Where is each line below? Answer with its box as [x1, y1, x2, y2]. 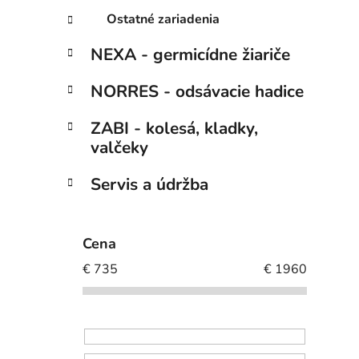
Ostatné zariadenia [107, 10, 220, 29]
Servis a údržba [91, 173, 208, 196]
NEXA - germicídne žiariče [91, 43, 290, 67]
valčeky [91, 136, 148, 159]
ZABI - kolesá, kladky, [91, 117, 258, 140]
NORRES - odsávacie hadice [91, 80, 304, 103]
